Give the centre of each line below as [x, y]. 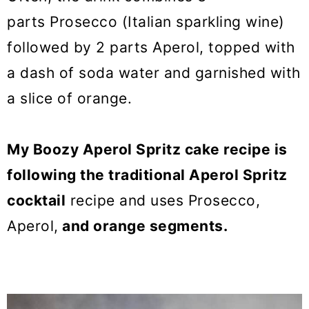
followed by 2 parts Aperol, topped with [151, 48]
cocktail [36, 201]
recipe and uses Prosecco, [163, 201]
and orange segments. [143, 226]
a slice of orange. [69, 99]
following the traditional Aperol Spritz [147, 175]
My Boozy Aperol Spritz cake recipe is [147, 150]
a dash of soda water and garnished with [154, 73]
